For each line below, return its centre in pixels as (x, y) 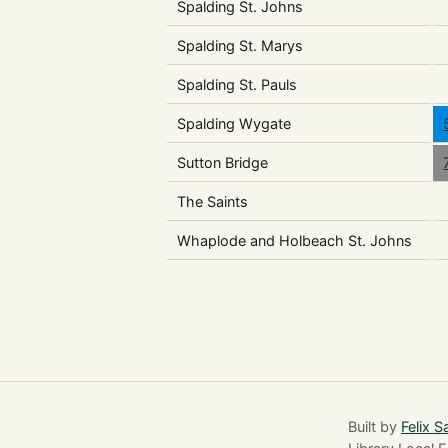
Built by (374, 427)
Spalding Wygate (234, 123)
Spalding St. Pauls (237, 84)
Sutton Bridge (223, 162)
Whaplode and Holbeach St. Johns (295, 240)
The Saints (213, 201)
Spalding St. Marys (240, 45)
